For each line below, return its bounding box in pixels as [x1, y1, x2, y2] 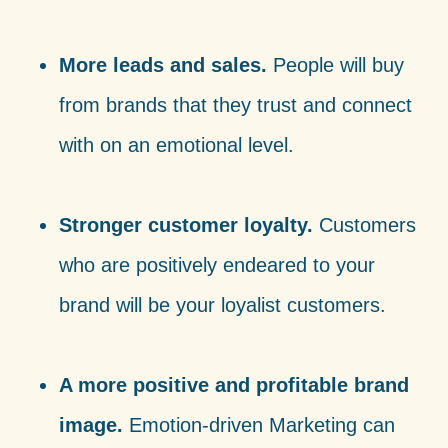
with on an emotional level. [58, 133, 294, 156]
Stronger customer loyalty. [58, 213, 313, 236]
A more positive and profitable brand [58, 373, 409, 396]
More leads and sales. [58, 53, 273, 76]
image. [58, 413, 129, 436]
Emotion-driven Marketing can [128, 413, 395, 436]
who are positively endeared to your [58, 253, 375, 276]
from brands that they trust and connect [58, 93, 412, 116]
